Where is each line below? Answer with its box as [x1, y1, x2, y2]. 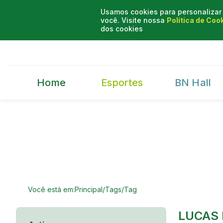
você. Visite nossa [101, 16, 165, 24]
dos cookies [101, 24, 143, 33]
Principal [75, 185, 103, 194]
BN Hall [175, 76, 212, 89]
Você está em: [28, 185, 75, 194]
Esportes [101, 76, 143, 89]
